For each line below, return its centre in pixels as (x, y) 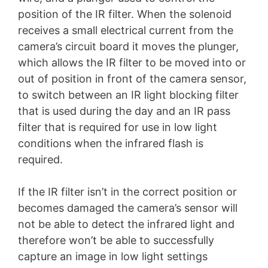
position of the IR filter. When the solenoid (125, 14)
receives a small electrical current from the (126, 30)
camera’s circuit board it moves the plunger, (128, 46)
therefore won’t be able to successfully (116, 240)
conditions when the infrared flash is (111, 143)
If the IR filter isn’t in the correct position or (127, 191)
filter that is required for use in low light (118, 127)
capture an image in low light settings (113, 256)
